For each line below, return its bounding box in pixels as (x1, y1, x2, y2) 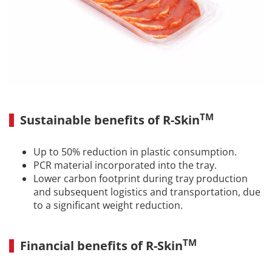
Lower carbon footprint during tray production (33, 172, 248, 186)
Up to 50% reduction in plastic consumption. (33, 145, 237, 159)
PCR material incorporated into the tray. (33, 158, 217, 172)
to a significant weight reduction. (33, 199, 183, 212)
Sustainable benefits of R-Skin (20, 112, 200, 129)
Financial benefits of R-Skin (20, 237, 183, 254)
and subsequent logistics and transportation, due (33, 185, 260, 199)
